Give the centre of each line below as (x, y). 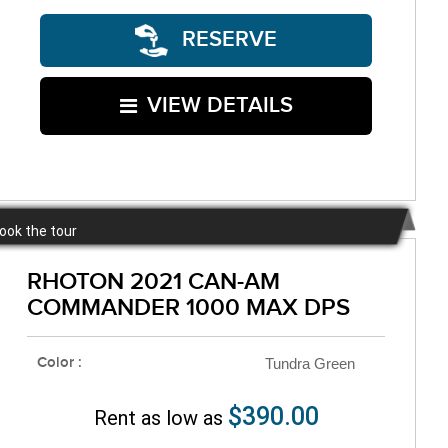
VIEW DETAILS (219, 105)
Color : (59, 363)
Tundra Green (310, 364)
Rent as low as (160, 418)
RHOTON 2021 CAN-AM (153, 282)
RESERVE (226, 40)
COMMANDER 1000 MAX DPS (188, 308)
